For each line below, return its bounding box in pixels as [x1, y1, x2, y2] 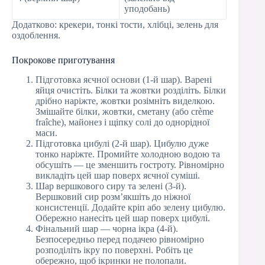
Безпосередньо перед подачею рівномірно [35, 234, 204, 244]
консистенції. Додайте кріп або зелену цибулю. [35, 202, 225, 212]
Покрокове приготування [12, 54, 115, 65]
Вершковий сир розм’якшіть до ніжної [35, 191, 190, 202]
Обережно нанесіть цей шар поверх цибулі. [35, 212, 210, 223]
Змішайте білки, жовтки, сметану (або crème [35, 106, 214, 117]
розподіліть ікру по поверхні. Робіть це [35, 244, 193, 255]
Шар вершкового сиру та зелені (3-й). [35, 180, 186, 191]
